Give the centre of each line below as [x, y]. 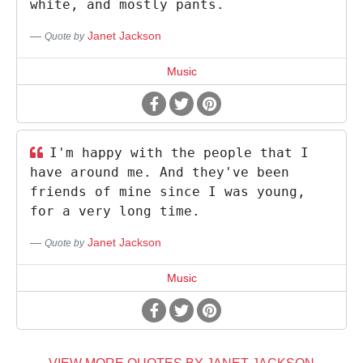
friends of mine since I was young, [168, 192]
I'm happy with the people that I [179, 153]
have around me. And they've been [160, 172]
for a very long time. [115, 211]
